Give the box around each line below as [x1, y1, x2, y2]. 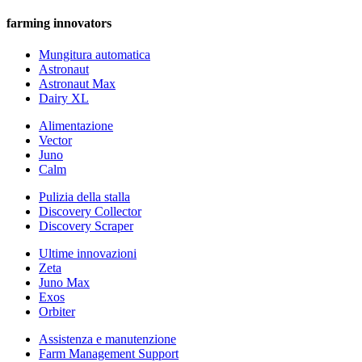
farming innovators [6, 15, 112, 30]
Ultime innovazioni [39, 246, 137, 260]
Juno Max [39, 275, 90, 289]
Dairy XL [39, 90, 89, 105]
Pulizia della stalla [39, 189, 130, 204]
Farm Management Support [39, 346, 179, 360]
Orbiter [39, 304, 75, 318]
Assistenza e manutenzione [39, 331, 176, 346]
